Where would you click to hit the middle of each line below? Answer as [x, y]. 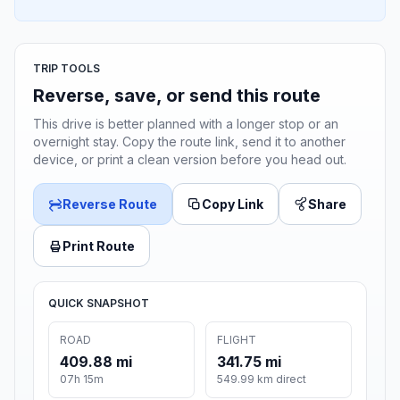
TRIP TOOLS [67, 69]
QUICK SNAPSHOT [99, 304]
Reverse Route [110, 204]
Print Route [99, 246]
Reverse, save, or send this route [177, 96]
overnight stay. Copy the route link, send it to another [189, 142]
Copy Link [233, 204]
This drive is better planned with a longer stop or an [186, 124]
